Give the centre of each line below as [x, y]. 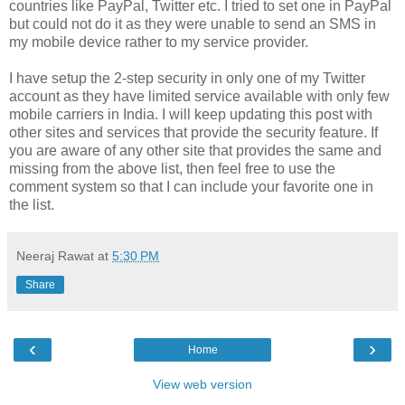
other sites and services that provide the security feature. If [193, 132]
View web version [202, 384]
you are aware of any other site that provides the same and [195, 150]
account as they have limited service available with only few [199, 96]
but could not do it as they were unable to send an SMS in [193, 24]
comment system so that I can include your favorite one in [191, 186]
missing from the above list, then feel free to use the [172, 168]
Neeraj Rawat [55, 255]
